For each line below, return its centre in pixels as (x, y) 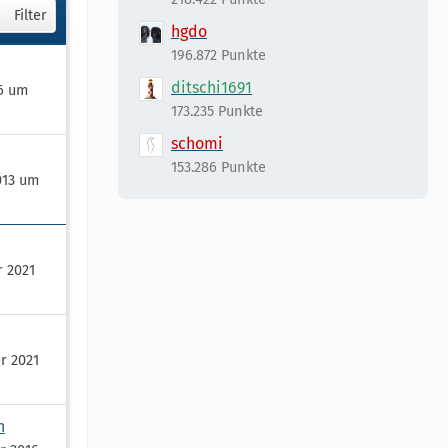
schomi (197, 143)
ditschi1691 (211, 87)
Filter (30, 15)
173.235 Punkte (217, 111)
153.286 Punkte (218, 167)
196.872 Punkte (218, 55)
